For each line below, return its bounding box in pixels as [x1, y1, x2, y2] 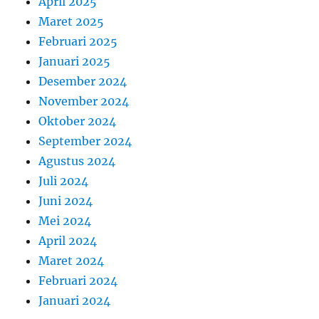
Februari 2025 [38, 33, 118, 48]
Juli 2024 [38, 173, 89, 188]
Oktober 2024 [38, 113, 117, 128]
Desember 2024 [38, 73, 127, 88]
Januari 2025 [38, 53, 111, 68]
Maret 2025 [38, 14, 105, 28]
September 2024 [38, 133, 132, 148]
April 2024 [38, 233, 98, 248]
